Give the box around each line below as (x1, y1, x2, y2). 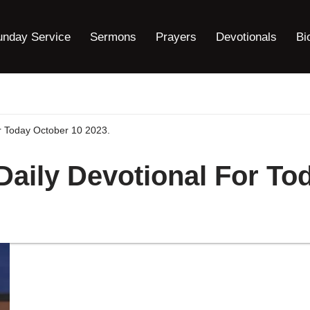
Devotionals (216, 30, 277, 44)
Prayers (156, 30, 197, 44)
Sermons (90, 30, 136, 44)
